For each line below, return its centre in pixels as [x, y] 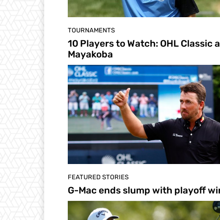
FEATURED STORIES [98, 177]
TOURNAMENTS [91, 30]
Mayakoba [90, 55]
